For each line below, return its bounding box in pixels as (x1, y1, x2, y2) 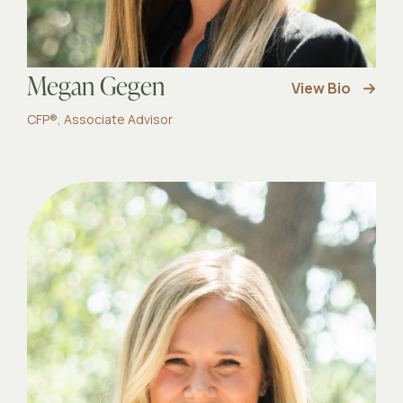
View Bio (291, 78, 351, 98)
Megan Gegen (27, 76, 165, 101)
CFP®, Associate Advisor (27, 111, 173, 128)
